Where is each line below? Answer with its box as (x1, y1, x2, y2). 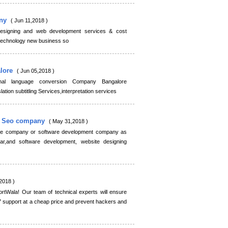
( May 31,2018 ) (49, 118, 88, 124)
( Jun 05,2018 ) (17, 68, 54, 74)
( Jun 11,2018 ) (11, 17, 48, 23)
